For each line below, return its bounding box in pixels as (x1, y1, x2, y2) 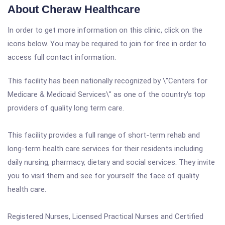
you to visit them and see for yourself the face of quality (8, 171, 199, 180)
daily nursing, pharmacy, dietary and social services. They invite (8, 158, 215, 167)
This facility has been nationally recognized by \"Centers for (8, 76, 207, 85)
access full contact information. (8, 53, 116, 62)
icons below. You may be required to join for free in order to (8, 39, 206, 48)
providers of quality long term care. (8, 103, 124, 113)
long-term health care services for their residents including (8, 144, 203, 153)
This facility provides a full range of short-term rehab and (8, 131, 200, 140)
